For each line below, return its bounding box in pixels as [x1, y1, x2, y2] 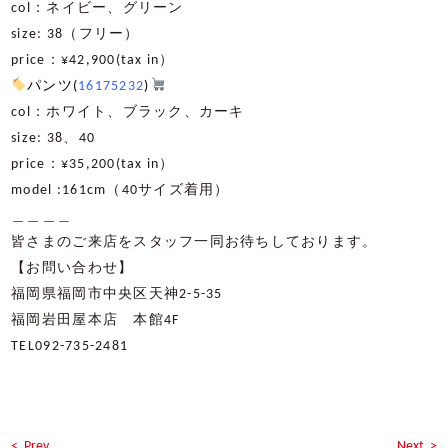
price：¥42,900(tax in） [11, 52, 175, 68]
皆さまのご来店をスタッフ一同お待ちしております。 [11, 234, 378, 250]
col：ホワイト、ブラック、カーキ [11, 104, 245, 120]
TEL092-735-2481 [11, 338, 129, 354]
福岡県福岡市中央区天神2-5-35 [11, 286, 223, 302]
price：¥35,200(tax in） [11, 156, 175, 172]
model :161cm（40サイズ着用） [11, 182, 230, 198]
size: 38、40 [11, 130, 96, 146]
